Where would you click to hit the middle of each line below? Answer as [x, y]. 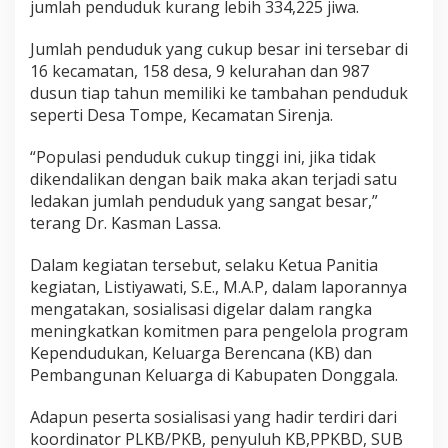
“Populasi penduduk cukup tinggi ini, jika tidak [203, 156]
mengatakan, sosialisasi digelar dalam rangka [201, 308]
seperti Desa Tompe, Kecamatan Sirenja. [181, 114]
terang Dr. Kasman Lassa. [125, 222]
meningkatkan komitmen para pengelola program [219, 330]
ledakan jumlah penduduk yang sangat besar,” [204, 200]
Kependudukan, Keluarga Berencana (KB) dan [201, 352]
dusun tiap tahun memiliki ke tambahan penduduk [219, 92]
